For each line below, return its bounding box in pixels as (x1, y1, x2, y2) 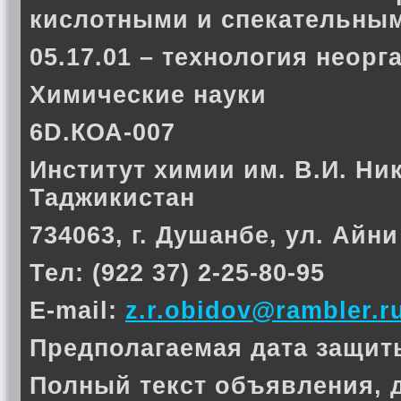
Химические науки (30, 81, 267, 108)
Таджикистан (30, 184, 195, 211)
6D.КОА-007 (30, 119, 175, 146)
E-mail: (30, 297, 125, 324)
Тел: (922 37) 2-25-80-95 (30, 260, 325, 286)
